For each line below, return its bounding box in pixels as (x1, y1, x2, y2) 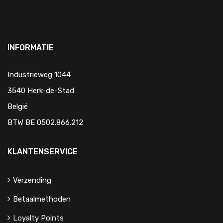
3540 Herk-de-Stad (7, 86, 74, 95)
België (7, 102, 28, 111)
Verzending (13, 176, 51, 185)
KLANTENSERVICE (7, 147, 78, 156)
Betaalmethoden (13, 195, 71, 204)
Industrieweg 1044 (7, 70, 71, 79)
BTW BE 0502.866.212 (7, 118, 83, 127)
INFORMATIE (7, 43, 54, 52)
